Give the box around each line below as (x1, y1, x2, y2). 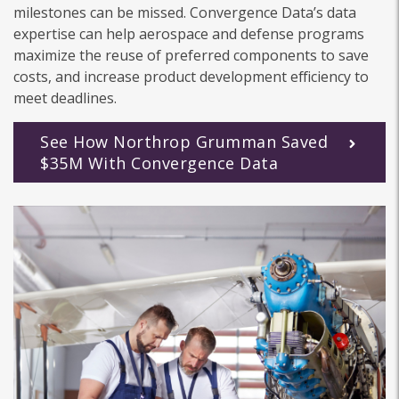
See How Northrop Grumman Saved (40, 131, 328, 153)
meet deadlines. (13, 88, 117, 109)
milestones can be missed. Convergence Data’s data (13, 3, 356, 23)
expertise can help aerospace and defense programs (13, 24, 364, 45)
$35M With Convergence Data (40, 152, 278, 175)
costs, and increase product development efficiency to (13, 67, 369, 87)
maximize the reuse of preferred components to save (13, 45, 369, 66)
